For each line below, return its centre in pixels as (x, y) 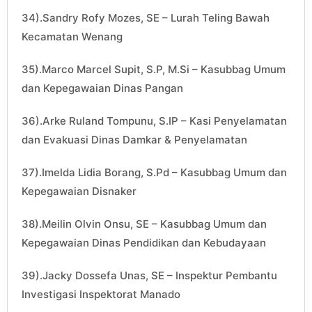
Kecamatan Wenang (72, 37)
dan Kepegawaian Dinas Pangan (102, 88)
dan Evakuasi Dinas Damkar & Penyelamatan (134, 140)
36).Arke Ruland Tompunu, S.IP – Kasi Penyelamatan (154, 121)
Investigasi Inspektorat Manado (101, 295)
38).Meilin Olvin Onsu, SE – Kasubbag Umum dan (144, 224)
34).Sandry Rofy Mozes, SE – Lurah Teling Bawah (146, 18)
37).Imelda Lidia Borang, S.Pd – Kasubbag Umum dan (154, 173)
